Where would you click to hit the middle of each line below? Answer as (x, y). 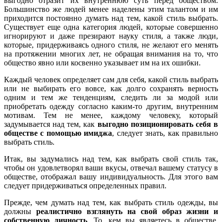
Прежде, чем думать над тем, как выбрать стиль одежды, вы (111, 202)
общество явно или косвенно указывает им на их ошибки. (102, 62)
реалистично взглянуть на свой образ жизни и (127, 211)
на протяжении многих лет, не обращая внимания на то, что (111, 54)
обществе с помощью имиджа (58, 133)
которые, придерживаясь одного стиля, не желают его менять (111, 45)
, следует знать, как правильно (165, 133)
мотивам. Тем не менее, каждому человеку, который (111, 115)
